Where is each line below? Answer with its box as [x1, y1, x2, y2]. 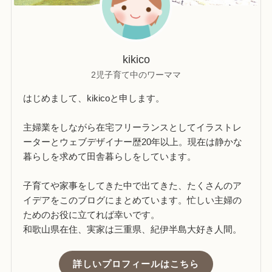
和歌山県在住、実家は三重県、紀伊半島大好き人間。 [23, 223, 242, 234]
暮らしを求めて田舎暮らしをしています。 [23, 151, 197, 161]
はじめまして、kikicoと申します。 [23, 92, 165, 103]
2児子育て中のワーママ [91, 70, 181, 80]
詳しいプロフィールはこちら [73, 258, 199, 269]
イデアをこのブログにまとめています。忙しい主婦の [23, 194, 242, 205]
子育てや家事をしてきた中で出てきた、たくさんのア [23, 180, 242, 191]
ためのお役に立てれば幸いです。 [23, 209, 160, 220]
